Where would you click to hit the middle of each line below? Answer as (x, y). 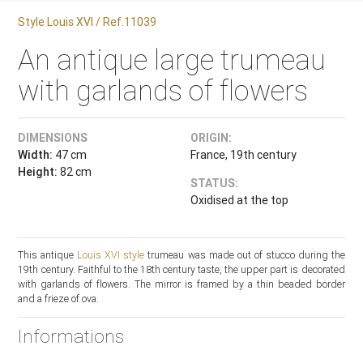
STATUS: (214, 183)
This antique (48, 255)
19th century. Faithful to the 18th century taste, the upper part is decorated (181, 270)
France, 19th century (243, 155)
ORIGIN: (211, 138)
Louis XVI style (111, 255)
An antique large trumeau (172, 60)
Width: (36, 155)
